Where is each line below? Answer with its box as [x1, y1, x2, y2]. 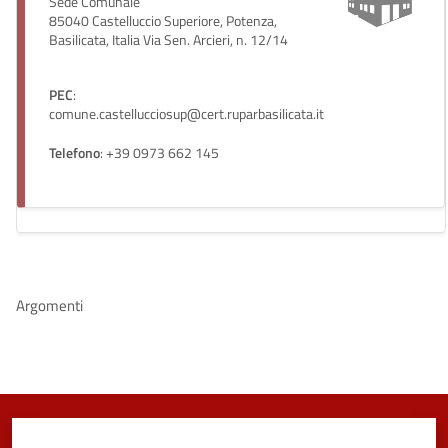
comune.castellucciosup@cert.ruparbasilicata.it [49, 103, 324, 126]
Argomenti [16, 294, 83, 318]
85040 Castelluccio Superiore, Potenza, [49, 10, 277, 33]
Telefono [49, 142, 100, 165]
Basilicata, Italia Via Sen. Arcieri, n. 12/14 [49, 29, 288, 52]
